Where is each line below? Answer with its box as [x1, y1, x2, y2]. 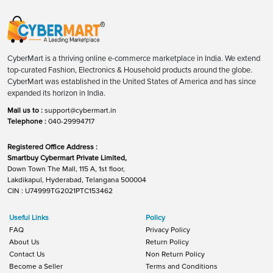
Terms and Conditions [146, 261, 218, 271]
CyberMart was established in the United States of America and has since [7, 76, 256, 87]
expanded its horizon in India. [7, 88, 105, 98]
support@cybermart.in [44, 105, 116, 115]
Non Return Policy [146, 249, 205, 259]
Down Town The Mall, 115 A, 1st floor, [7, 164, 125, 174]
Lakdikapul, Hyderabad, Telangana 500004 [7, 175, 146, 185]
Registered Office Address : [7, 142, 97, 152]
